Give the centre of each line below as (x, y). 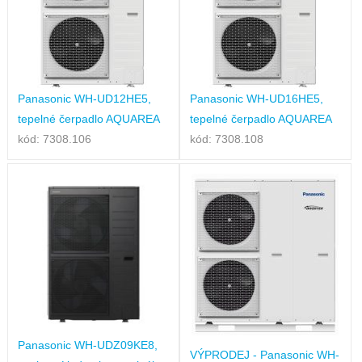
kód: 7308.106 (54, 139)
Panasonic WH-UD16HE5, (256, 98)
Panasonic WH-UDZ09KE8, (87, 345)
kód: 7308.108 (226, 139)
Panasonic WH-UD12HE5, (84, 98)
